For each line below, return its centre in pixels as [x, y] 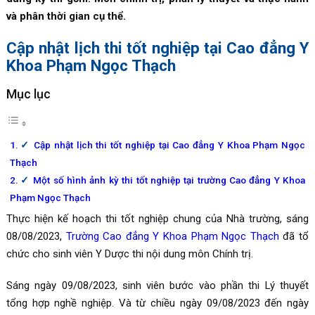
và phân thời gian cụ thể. [66, 16]
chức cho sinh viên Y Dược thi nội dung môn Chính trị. [129, 253]
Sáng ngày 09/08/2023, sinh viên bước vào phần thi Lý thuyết [157, 285]
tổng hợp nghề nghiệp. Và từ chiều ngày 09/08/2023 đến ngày [157, 303]
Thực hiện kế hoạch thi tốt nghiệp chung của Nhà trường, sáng [157, 218]
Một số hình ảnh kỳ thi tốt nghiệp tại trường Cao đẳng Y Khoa [169, 180]
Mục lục [28, 94]
